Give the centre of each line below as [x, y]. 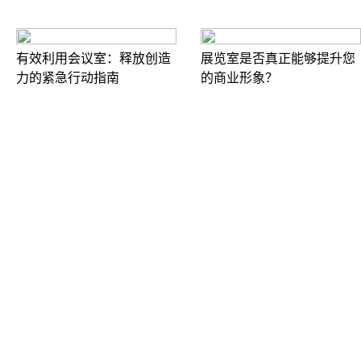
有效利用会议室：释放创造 [93, 59]
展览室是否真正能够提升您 [278, 59]
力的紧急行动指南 [68, 78]
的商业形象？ [239, 78]
